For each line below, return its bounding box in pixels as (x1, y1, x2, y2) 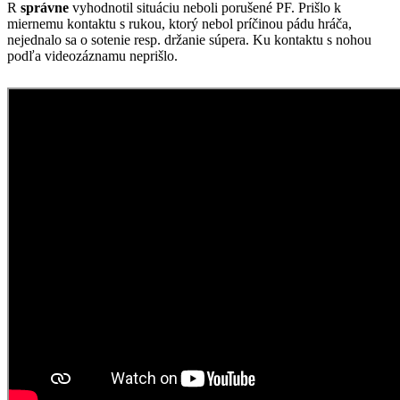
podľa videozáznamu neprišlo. (7, 48, 181, 64)
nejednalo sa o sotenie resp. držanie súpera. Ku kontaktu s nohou (7, 32, 371, 48)
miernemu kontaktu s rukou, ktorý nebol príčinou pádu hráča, (7, 16, 352, 32)
